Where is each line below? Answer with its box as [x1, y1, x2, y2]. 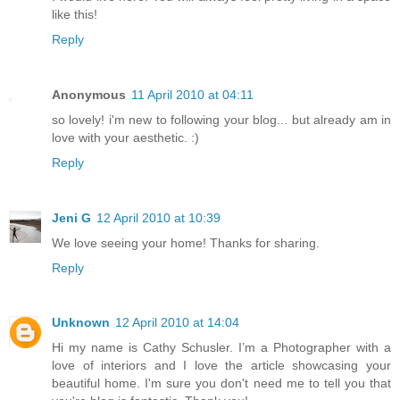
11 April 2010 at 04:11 [131, 87, 254, 102]
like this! [52, 6, 97, 21]
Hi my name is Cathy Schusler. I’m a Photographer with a [52, 340, 391, 355]
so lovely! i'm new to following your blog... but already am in [52, 112, 391, 127]
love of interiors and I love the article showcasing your [52, 358, 391, 373]
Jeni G [52, 210, 91, 225]
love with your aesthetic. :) [52, 129, 199, 145]
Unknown [52, 315, 110, 330]
